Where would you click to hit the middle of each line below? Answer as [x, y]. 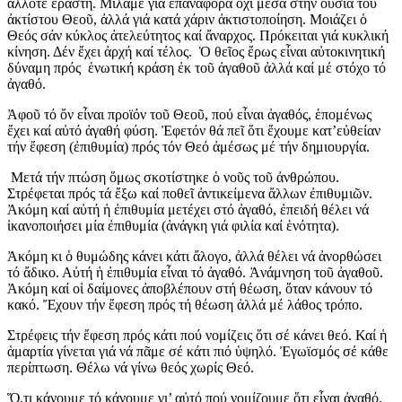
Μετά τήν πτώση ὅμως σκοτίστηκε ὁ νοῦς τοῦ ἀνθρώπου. [173, 177]
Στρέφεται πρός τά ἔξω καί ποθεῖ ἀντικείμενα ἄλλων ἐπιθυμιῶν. [190, 193]
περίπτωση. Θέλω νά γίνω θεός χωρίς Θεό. [131, 367]
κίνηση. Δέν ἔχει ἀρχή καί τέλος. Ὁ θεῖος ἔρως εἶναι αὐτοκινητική [196, 51]
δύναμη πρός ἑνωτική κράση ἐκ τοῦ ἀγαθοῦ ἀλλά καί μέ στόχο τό [197, 67]
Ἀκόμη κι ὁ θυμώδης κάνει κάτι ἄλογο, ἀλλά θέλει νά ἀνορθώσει [194, 256]
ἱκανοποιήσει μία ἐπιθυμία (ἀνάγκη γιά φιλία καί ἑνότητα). [173, 225]
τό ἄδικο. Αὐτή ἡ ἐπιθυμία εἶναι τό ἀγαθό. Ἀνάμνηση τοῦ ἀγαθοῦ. [195, 272]
